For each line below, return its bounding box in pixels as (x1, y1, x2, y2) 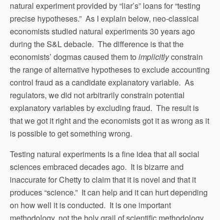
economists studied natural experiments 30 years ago (10, 26, 195, 37)
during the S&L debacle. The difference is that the (10, 38, 184, 50)
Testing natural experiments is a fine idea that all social (10, 148, 199, 160)
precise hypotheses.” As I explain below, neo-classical (10, 13, 199, 25)
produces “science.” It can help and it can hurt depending (10, 187, 208, 198)
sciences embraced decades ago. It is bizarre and (10, 161, 184, 173)
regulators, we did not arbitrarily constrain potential (10, 89, 185, 101)
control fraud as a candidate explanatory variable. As (10, 77, 194, 88)
